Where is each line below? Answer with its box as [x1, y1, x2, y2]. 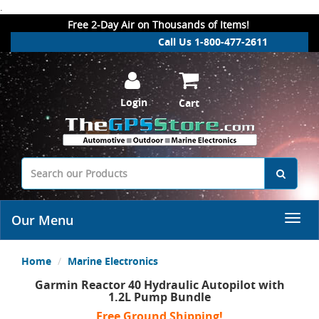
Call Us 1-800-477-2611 [158, 35, 268, 48]
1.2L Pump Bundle [108, 289, 211, 305]
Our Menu [11, 211, 73, 229]
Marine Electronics [68, 254, 158, 268]
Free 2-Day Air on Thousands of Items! [68, 18, 249, 31]
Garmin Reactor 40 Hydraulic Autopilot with [34, 277, 285, 293]
